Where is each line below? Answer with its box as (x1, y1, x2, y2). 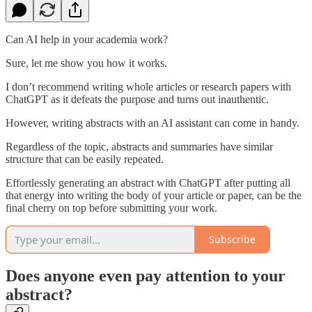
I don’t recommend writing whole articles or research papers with (6, 80, 291, 93)
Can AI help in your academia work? (6, 33, 168, 45)
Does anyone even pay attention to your (6, 267, 286, 286)
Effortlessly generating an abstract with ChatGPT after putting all (6, 176, 290, 189)
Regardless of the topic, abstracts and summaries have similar (6, 140, 273, 153)
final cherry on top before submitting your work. (6, 201, 217, 214)
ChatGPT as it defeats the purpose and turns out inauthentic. (6, 93, 269, 105)
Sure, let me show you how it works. (6, 56, 167, 69)
